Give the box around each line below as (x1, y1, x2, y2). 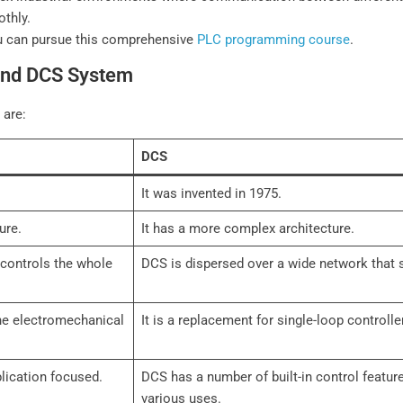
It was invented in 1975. (140, 185, 282, 202)
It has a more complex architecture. (140, 220, 354, 237)
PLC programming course (197, 31, 351, 49)
